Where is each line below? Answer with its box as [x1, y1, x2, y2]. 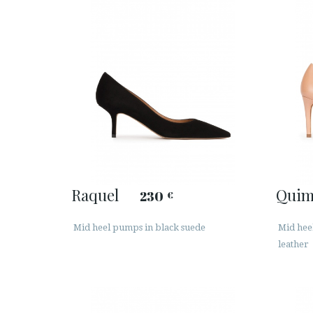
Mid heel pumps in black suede [73, 222, 205, 233]
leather [277, 239, 309, 250]
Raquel [71, 184, 119, 205]
